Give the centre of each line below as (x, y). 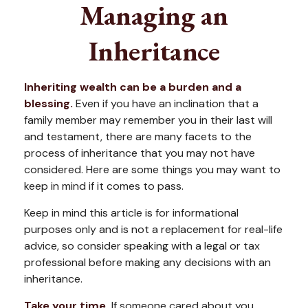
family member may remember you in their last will (148, 120)
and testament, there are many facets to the (138, 136)
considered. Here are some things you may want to (152, 169)
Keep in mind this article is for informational (131, 213)
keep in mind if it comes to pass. (104, 186)
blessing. (48, 103)
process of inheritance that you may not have (140, 153)
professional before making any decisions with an (147, 262)
